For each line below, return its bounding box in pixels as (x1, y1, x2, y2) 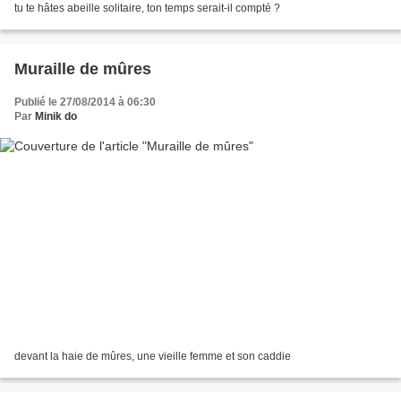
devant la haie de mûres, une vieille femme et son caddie (14, 349, 291, 363)
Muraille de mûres (14, 60, 151, 79)
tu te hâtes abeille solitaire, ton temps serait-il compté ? (14, 2, 280, 15)
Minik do (35, 110, 77, 124)
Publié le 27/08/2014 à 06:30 (14, 96, 156, 109)
